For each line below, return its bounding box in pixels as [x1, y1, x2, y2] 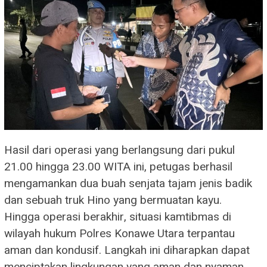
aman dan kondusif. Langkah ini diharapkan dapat [4, 241, 250, 259]
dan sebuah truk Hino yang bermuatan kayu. [4, 191, 222, 209]
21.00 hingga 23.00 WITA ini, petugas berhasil [4, 158, 232, 175]
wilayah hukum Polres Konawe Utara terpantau [4, 225, 235, 242]
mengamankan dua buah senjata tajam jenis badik [4, 175, 252, 192]
